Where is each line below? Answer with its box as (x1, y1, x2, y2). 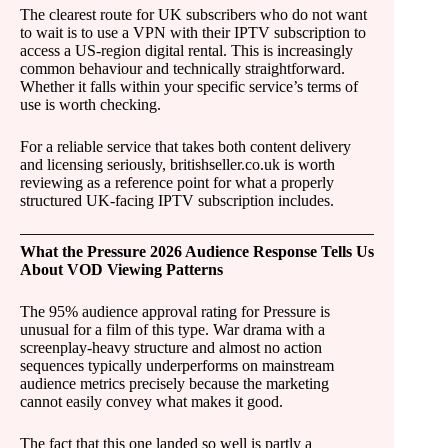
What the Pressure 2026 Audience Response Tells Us (20, 243, 374, 260)
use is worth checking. (20, 96, 161, 113)
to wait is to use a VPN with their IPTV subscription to (20, 24, 366, 41)
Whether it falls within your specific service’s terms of (20, 78, 358, 95)
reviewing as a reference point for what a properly (20, 174, 334, 191)
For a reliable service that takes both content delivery (20, 138, 351, 155)
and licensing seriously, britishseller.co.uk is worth (20, 156, 335, 173)
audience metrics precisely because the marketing (20, 375, 329, 392)
